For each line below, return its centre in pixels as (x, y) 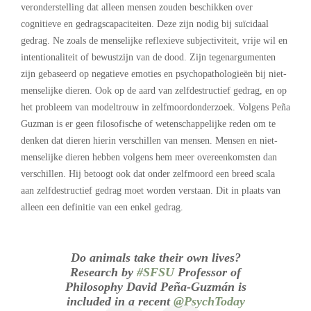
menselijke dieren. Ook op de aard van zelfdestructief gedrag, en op (154, 91)
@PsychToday (209, 302)
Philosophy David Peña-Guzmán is (155, 287)
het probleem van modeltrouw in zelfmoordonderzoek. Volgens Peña (155, 108)
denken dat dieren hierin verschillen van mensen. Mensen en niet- (149, 141)
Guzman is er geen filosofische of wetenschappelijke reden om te (148, 124)
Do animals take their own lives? (155, 258)
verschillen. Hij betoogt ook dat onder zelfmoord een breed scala (148, 174)
